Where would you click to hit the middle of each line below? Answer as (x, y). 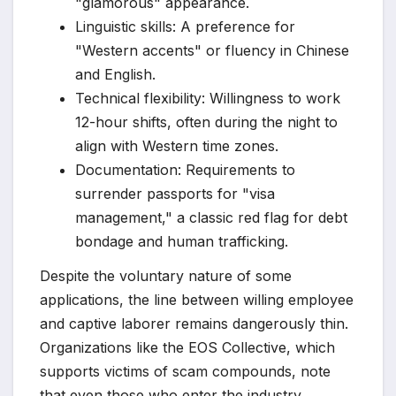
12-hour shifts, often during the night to (206, 122)
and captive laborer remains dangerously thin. (194, 324)
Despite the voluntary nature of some (166, 276)
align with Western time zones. (177, 145)
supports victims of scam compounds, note (185, 372)
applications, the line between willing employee (197, 300)
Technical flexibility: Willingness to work (208, 98)
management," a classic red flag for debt (211, 217)
